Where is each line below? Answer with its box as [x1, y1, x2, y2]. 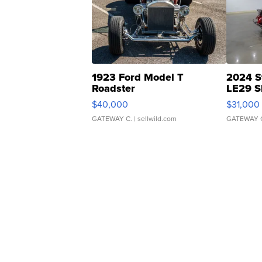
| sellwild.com [132, 113, 177, 125]
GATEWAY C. [92, 113, 132, 125]
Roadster [92, 81, 135, 96]
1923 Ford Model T [92, 70, 184, 85]
